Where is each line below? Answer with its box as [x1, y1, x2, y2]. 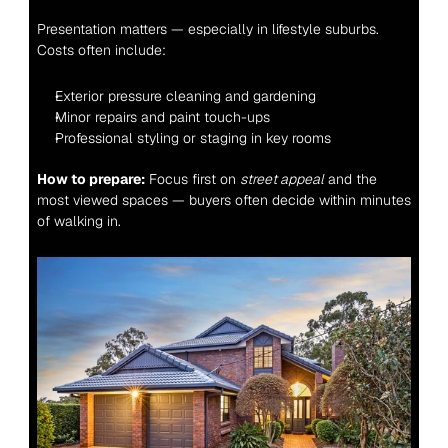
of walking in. [36, 212, 121, 231]
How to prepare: [36, 170, 145, 189]
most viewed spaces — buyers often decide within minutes [36, 191, 411, 210]
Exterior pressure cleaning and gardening [54, 87, 316, 106]
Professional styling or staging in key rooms [54, 129, 331, 148]
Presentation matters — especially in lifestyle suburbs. [36, 20, 379, 39]
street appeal [239, 170, 324, 189]
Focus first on [144, 170, 240, 189]
